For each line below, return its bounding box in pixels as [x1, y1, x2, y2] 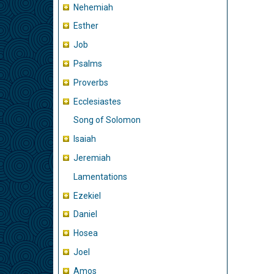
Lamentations [73, 171, 127, 182]
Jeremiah [73, 152, 111, 163]
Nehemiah [73, 2, 113, 12]
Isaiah [73, 134, 96, 144]
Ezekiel [73, 190, 101, 201]
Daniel [73, 209, 97, 220]
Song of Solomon [73, 115, 141, 125]
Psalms [73, 58, 102, 68]
